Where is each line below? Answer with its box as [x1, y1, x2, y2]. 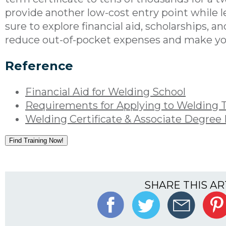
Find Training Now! [9, 136, 64, 144]
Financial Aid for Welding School [25, 85, 186, 98]
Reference [5, 58, 73, 73]
